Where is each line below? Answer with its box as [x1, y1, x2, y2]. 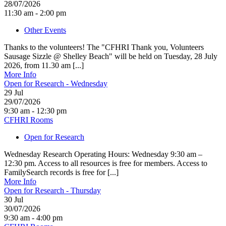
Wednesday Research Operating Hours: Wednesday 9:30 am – [4, 149, 202, 158]
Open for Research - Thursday [4, 186, 101, 195]
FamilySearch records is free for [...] [4, 167, 119, 177]
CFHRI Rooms [4, 115, 53, 124]
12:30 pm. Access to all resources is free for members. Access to [4, 158, 207, 167]
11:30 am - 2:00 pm [4, 8, 66, 17]
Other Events [24, 25, 66, 34]
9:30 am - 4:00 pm [4, 213, 63, 222]
